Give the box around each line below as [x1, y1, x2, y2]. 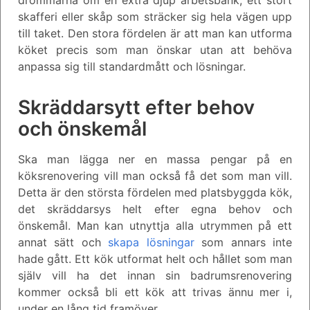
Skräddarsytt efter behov [18, 95, 255, 119]
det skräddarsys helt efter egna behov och [18, 201, 292, 216]
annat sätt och [18, 235, 109, 249]
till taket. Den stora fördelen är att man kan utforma [18, 26, 292, 40]
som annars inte [194, 235, 293, 249]
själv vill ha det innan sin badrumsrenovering [18, 268, 292, 282]
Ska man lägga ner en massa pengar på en [18, 152, 292, 166]
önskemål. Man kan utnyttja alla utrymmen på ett [18, 218, 292, 232]
